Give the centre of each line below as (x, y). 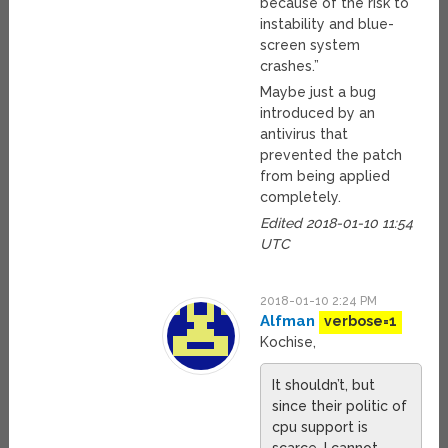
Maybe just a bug (318, 92)
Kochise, (288, 342)
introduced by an (318, 113)
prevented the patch (331, 155)
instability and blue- (327, 24)
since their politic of (340, 406)
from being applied (325, 176)
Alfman (288, 321)
